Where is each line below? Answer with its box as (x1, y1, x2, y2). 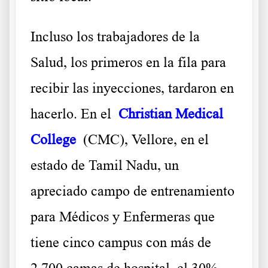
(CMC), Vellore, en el (76, 132, 209, 148)
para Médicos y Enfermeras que (31, 209, 215, 225)
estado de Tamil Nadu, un (31, 157, 179, 173)
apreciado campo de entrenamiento (31, 183, 234, 199)
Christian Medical (118, 106, 223, 122)
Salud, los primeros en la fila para (31, 54, 226, 71)
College (31, 132, 76, 148)
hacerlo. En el (31, 106, 118, 122)
